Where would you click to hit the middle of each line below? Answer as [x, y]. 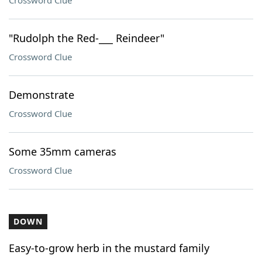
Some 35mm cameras [63, 151]
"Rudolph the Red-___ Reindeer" [87, 38]
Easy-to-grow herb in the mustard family [109, 248]
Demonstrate [42, 95]
